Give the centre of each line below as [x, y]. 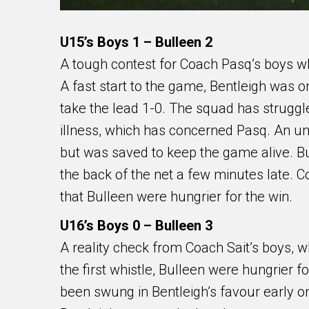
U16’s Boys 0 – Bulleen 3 [136, 226]
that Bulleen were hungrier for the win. [176, 197]
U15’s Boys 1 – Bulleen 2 [136, 42]
